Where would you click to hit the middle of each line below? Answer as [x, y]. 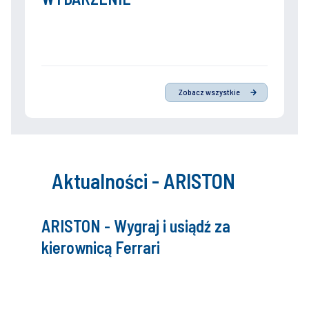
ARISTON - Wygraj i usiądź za [136, 226]
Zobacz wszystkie [209, 92]
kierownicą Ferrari [101, 247]
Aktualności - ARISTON [143, 180]
